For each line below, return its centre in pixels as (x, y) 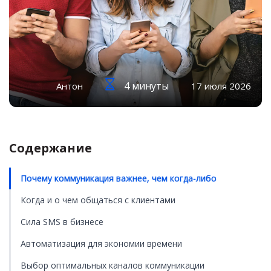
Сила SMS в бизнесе (62, 222)
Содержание (51, 148)
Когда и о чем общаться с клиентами (98, 200)
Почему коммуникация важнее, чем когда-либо (119, 178)
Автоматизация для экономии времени (101, 243)
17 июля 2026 (221, 86)
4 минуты (147, 86)
